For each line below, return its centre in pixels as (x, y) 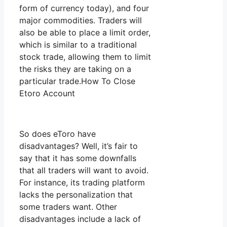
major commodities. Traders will (81, 21)
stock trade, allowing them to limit (85, 57)
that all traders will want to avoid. (84, 171)
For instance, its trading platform (82, 183)
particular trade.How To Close (77, 81)
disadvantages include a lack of (80, 219)
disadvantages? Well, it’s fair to (79, 146)
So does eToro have (58, 134)
